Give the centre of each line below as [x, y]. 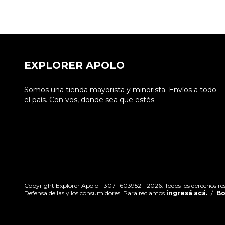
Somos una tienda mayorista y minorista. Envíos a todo [120, 90]
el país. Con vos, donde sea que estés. [90, 100]
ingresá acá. [187, 193]
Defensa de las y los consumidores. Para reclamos [94, 193]
